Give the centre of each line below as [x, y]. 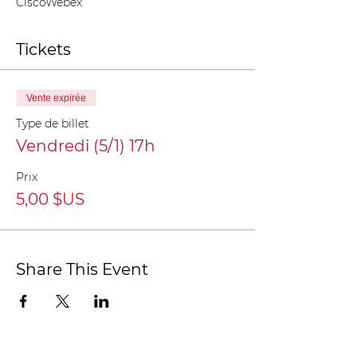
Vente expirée [56, 98]
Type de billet [53, 124]
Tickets [43, 49]
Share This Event [82, 269]
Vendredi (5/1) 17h [86, 146]
